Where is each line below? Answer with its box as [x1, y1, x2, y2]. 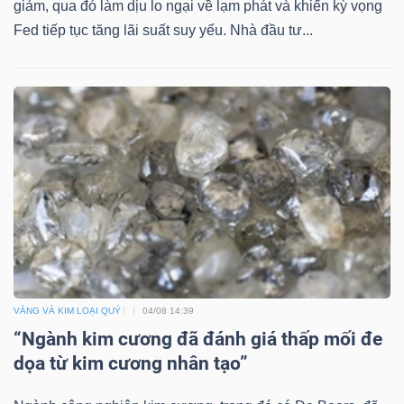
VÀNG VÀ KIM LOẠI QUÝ [14, 305, 121, 316]
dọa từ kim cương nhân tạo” [14, 352, 248, 374]
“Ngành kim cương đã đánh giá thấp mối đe [14, 327, 382, 350]
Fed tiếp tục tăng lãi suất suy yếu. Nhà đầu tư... [14, 22, 313, 38]
